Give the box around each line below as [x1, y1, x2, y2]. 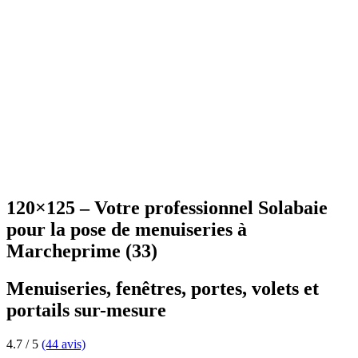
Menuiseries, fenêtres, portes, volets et [6, 277, 319, 299]
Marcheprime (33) [6, 240, 157, 261]
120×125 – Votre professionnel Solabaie [6, 197, 328, 218]
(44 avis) [42, 336, 86, 351]
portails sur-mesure [6, 299, 166, 320]
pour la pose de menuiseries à [6, 218, 247, 240]
